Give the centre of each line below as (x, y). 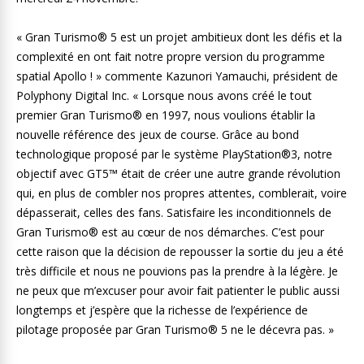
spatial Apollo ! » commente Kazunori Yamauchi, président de (177, 76)
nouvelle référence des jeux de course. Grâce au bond (158, 134)
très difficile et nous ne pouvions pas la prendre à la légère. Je (177, 271)
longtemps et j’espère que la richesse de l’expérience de (162, 310)
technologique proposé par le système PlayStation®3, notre (174, 154)
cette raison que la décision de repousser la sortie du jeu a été (180, 251)
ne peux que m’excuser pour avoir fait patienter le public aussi (178, 290)
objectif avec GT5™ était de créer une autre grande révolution (178, 173)
